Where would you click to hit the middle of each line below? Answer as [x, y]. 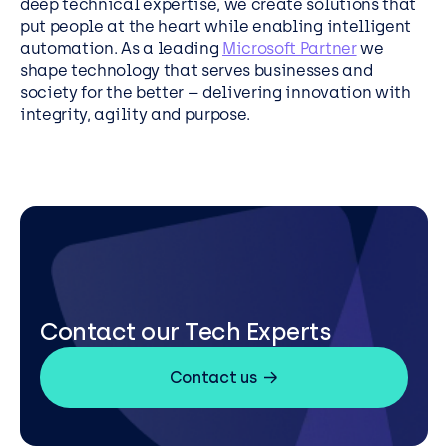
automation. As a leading [121, 49]
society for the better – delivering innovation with [215, 93]
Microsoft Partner [289, 49]
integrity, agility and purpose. [135, 115]
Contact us [213, 377]
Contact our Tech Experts [186, 332]
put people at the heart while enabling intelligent [215, 27]
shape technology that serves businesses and [196, 71]
